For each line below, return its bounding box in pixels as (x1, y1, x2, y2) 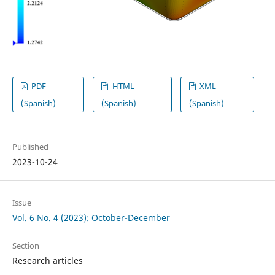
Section (12, 239, 39, 251)
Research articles (12, 254, 83, 266)
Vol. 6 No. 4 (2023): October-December (12, 211, 170, 223)
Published (12, 141, 48, 152)
